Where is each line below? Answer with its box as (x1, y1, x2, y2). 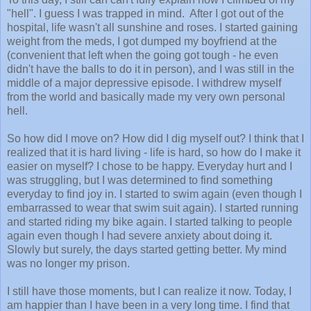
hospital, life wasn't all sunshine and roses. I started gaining (7, 21, 298, 33)
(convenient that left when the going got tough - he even (7, 49, 278, 61)
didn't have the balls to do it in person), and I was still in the (7, 62, 294, 75)
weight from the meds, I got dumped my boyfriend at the (7, 35, 277, 47)
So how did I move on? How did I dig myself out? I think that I (7, 132, 304, 144)
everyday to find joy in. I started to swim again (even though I (7, 187, 302, 200)
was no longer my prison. (7, 257, 130, 269)
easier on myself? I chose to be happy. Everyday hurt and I (7, 160, 292, 172)
